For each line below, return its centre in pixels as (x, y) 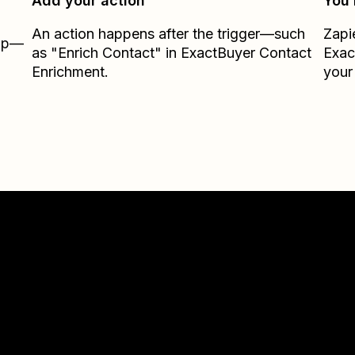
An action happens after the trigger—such (169, 34)
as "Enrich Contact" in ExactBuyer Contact (172, 53)
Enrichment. (71, 72)
